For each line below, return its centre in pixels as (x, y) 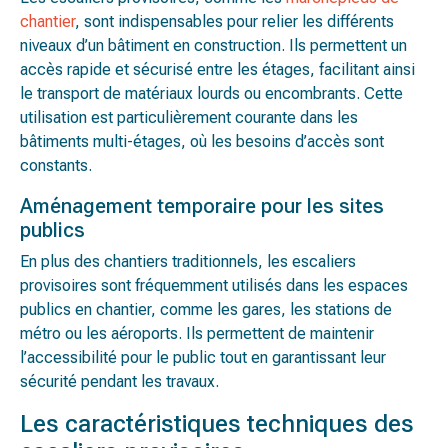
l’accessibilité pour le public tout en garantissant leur (203, 357)
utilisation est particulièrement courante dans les (189, 117)
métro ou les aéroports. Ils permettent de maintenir (197, 333)
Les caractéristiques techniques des (217, 424)
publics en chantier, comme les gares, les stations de (206, 309)
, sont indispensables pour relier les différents (234, 21)
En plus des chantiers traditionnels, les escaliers (188, 261)
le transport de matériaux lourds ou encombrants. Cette (211, 93)
